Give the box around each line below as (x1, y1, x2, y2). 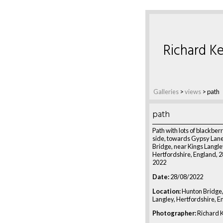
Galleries (153, 88, 179, 96)
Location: (152, 187, 181, 195)
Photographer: (152, 209, 196, 218)
